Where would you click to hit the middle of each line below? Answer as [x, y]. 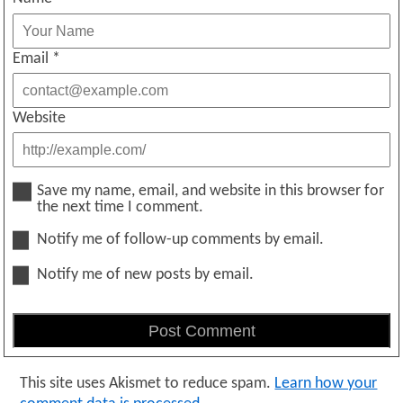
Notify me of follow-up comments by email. [181, 240]
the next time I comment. [121, 208]
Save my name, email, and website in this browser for [211, 192]
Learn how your [326, 383]
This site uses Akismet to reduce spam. [148, 383]
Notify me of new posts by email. [146, 274]
